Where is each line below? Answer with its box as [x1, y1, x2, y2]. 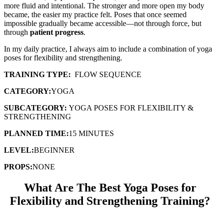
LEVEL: [4, 146, 34, 155]
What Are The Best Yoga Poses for [24, 181, 196, 194]
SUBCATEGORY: [4, 104, 69, 112]
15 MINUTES [69, 129, 114, 138]
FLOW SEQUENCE [73, 70, 141, 79]
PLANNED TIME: [4, 129, 69, 138]
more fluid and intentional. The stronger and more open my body [4, 1, 204, 10]
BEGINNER [34, 146, 77, 155]
